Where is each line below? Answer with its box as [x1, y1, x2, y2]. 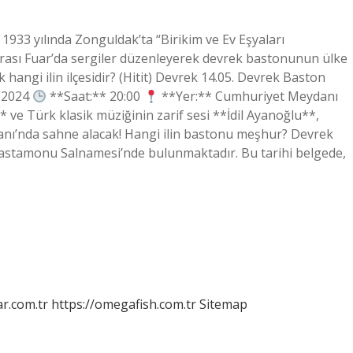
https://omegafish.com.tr [51, 295, 196, 313]
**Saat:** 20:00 [46, 87, 144, 105]
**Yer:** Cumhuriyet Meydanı [158, 87, 338, 105]
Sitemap [199, 295, 247, 313]
